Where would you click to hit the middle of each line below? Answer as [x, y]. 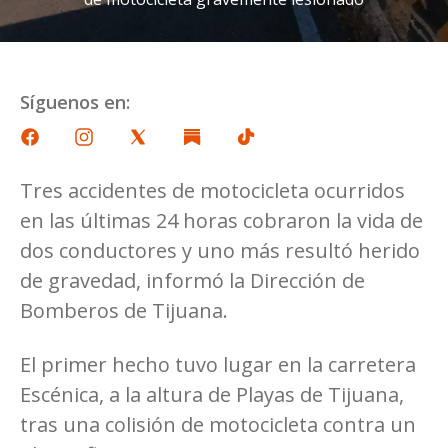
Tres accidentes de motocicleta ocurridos [212, 190]
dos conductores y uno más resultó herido [220, 250]
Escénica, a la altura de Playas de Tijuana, [212, 394]
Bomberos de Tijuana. [124, 310]
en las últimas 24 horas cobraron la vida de [221, 220]
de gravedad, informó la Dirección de [192, 280]
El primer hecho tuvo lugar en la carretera [218, 364]
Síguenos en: [75, 101]
